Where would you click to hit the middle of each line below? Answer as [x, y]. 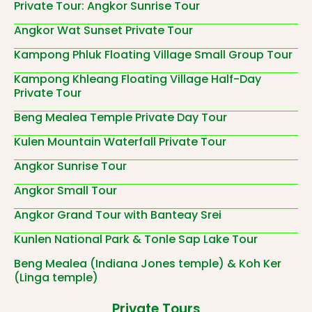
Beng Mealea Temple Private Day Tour [120, 118]
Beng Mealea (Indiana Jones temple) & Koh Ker [148, 264]
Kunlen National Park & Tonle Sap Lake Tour [136, 240]
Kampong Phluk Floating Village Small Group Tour [153, 55]
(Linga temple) [56, 278]
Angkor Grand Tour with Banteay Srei [118, 215]
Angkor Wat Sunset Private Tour [103, 31]
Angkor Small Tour [65, 191]
